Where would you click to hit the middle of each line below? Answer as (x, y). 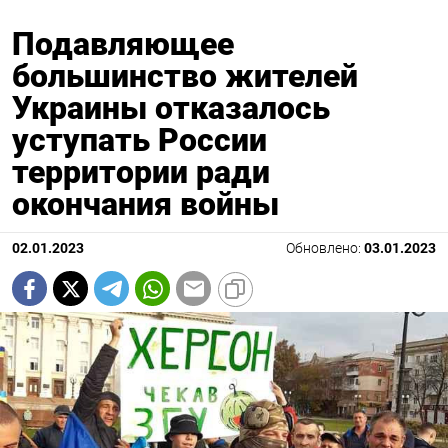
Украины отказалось (171, 108)
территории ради (141, 172)
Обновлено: (325, 248)
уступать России (139, 140)
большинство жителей (185, 76)
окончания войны (145, 204)
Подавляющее (123, 44)
